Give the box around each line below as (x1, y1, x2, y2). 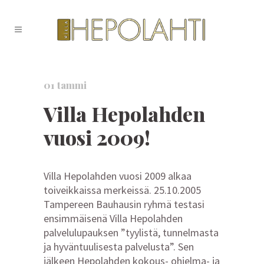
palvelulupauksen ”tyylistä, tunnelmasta (44, 225, 219, 239)
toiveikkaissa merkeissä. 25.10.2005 (44, 183, 201, 197)
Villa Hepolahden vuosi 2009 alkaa (44, 169, 192, 183)
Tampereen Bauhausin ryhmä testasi (44, 197, 204, 211)
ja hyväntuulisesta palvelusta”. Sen (44, 239, 194, 253)
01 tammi (44, 78, 87, 91)
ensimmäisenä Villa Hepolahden (44, 211, 183, 225)
